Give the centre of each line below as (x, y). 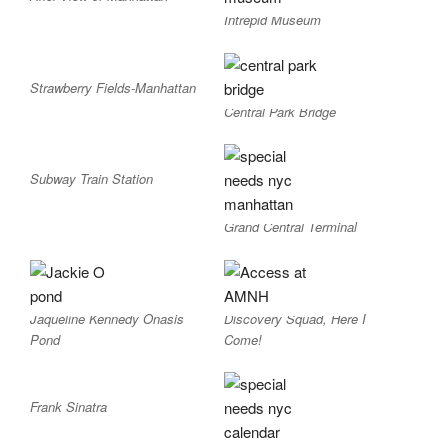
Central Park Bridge (280, 111)
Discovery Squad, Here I (295, 318)
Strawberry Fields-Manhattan (113, 87)
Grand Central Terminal (290, 227)
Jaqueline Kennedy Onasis (107, 318)
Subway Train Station (91, 179)
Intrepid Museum (272, 20)
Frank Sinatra (68, 407)
